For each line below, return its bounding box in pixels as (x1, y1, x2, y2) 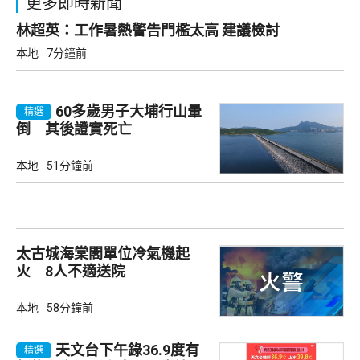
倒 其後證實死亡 (16, 120, 132, 137)
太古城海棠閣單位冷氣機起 (16, 244, 190, 262)
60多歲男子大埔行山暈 (55, 102, 202, 120)
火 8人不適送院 (16, 262, 125, 280)
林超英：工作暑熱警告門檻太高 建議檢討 (222, 21, 280, 39)
